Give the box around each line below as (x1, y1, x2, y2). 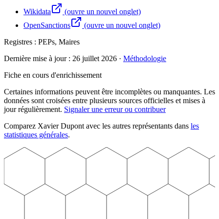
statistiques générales (4, 131, 68, 139)
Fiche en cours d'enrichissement (4, 71, 102, 80)
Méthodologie (123, 54, 166, 63)
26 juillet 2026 (72, 54, 117, 63)
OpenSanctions (23, 21, 70, 30)
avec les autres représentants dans (84, 122, 189, 131)
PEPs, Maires (38, 38, 80, 46)
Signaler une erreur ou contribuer (64, 105, 166, 114)
